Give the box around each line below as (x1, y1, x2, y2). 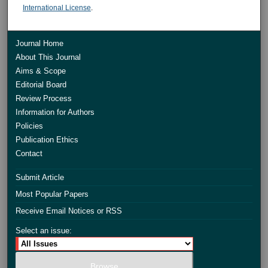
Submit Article (16, 172, 65, 182)
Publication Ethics (16, 135, 79, 144)
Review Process (16, 93, 72, 103)
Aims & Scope (16, 66, 66, 75)
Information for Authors (16, 107, 95, 117)
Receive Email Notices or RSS (16, 206, 123, 215)
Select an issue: (16, 226, 72, 235)
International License (22, 4, 91, 13)
